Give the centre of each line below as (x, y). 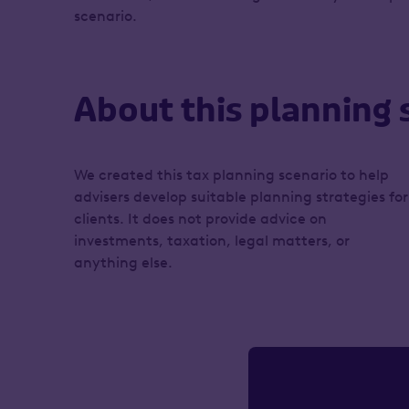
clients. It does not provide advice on (200, 219)
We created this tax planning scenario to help (231, 175)
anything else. (123, 262)
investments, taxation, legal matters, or (211, 241)
